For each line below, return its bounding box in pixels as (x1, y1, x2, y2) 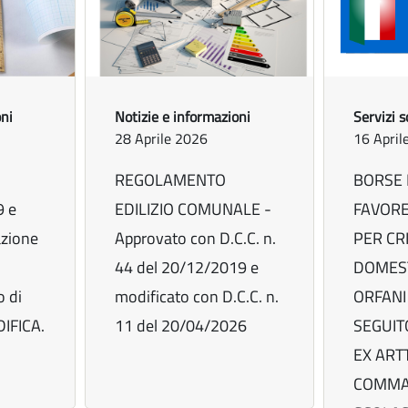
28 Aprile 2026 (115, 127, 209, 150)
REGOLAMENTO (115, 168, 227, 193)
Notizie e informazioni (115, 106, 251, 128)
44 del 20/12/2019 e (115, 255, 260, 280)
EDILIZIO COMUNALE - (115, 197, 272, 222)
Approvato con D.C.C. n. (115, 226, 277, 251)
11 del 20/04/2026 (115, 313, 248, 339)
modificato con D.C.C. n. (115, 284, 280, 310)
